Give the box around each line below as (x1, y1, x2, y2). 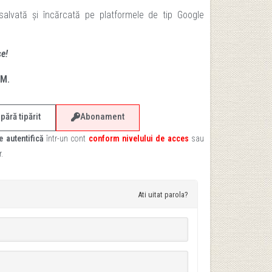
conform (88, 134, 120, 143)
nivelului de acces (119, 134, 189, 143)
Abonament (80, 111, 125, 122)
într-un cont (43, 134, 89, 143)
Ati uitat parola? (138, 190, 188, 199)
